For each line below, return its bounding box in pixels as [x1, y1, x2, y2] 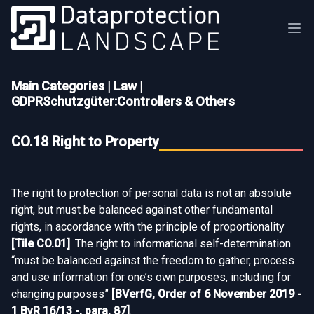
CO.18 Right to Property [11, 133, 159, 150]
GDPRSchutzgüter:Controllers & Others [11, 94, 235, 109]
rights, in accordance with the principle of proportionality [11, 220, 285, 233]
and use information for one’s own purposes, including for [11, 271, 291, 284]
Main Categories [11, 78, 104, 93]
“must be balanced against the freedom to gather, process [11, 254, 294, 267]
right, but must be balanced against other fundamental [11, 203, 273, 217]
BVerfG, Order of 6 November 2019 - [115, 287, 301, 301]
